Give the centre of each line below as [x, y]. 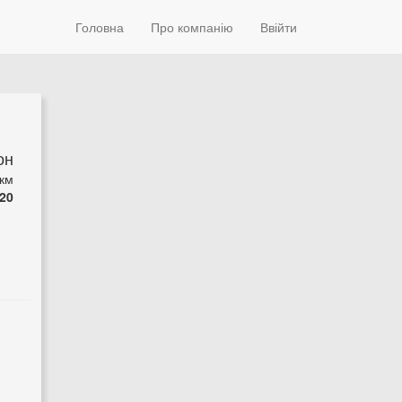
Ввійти [279, 27]
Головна [100, 27]
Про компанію [192, 27]
